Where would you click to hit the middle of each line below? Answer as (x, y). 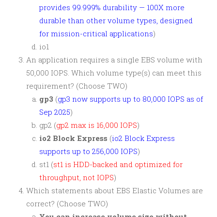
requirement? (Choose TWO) (77, 86)
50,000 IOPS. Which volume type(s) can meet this (114, 73)
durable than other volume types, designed (116, 20)
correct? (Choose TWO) (67, 203)
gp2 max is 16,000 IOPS (97, 125)
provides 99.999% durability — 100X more (112, 7)
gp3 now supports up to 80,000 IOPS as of (130, 99)
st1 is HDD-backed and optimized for (118, 164)
